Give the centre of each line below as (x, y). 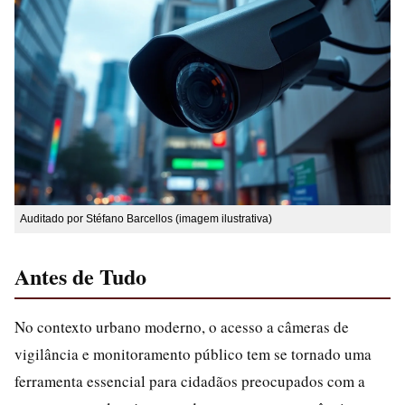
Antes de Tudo (80, 276)
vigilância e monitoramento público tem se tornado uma (193, 354)
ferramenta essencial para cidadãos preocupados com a (190, 381)
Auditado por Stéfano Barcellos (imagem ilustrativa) (146, 219)
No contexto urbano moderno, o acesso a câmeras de (182, 327)
